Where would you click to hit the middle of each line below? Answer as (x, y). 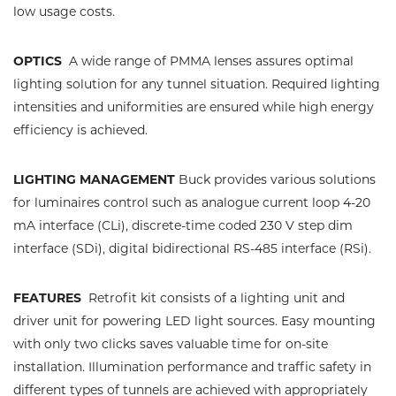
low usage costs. (66, 11)
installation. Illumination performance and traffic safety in (192, 366)
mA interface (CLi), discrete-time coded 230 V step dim (183, 225)
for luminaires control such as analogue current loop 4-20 (192, 202)
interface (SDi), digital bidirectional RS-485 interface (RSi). (194, 248)
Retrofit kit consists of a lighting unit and (217, 297)
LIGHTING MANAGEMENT (96, 179)
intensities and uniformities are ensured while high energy (194, 107)
